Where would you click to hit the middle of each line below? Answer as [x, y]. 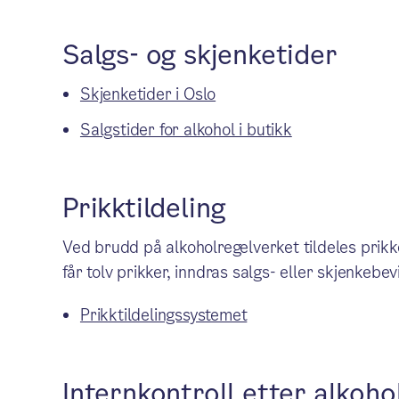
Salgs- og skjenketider [199, 55]
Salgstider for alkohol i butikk [186, 130]
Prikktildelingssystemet [163, 315]
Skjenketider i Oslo [148, 94]
